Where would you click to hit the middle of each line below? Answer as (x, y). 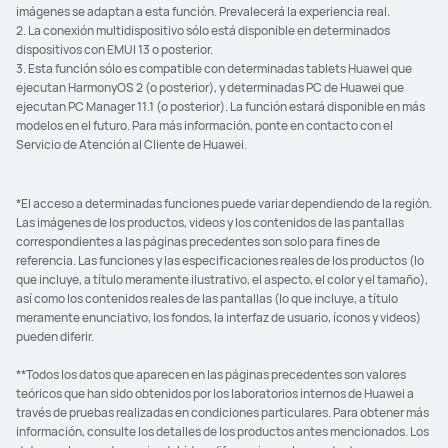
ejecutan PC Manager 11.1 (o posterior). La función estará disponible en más (220, 106)
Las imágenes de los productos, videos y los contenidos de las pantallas (210, 222)
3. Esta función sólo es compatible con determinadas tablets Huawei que (214, 68)
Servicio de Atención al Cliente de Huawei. (131, 144)
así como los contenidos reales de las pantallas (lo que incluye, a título (207, 298)
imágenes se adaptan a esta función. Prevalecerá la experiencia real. (203, 11)
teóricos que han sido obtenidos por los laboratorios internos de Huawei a (215, 393)
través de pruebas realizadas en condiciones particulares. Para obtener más (222, 412)
